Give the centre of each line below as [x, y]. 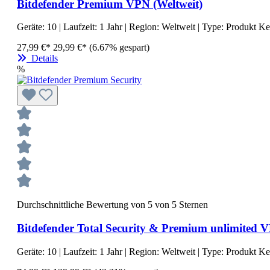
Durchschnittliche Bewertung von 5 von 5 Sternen [112, 205]
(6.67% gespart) [119, 48]
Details [42, 58]
